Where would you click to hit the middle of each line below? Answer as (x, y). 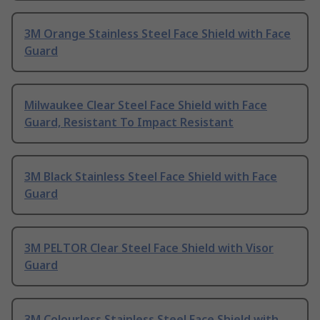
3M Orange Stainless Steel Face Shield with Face (157, 34)
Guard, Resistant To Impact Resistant (129, 122)
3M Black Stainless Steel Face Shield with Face (151, 177)
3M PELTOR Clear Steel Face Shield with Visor (149, 248)
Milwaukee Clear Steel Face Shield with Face (146, 105)
